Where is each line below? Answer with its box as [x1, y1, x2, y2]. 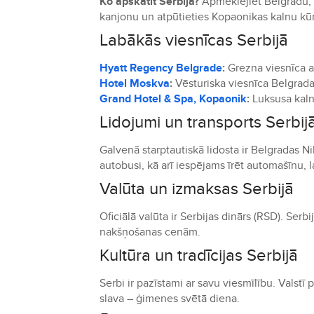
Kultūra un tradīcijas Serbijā [100, 245, 298, 266]
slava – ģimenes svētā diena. [100, 292, 240, 306]
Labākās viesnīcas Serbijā [100, 30, 288, 50]
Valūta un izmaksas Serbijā [100, 179, 294, 199]
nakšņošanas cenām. [100, 225, 200, 239]
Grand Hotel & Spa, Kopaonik [100, 92, 247, 106]
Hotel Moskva [100, 76, 170, 90]
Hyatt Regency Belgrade [100, 61, 222, 75]
